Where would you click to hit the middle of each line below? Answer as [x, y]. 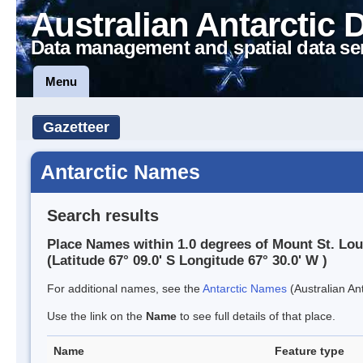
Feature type [310, 351]
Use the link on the [96, 316]
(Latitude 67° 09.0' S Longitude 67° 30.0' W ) [187, 261]
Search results [103, 215]
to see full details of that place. [256, 316]
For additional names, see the [125, 289]
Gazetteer [76, 127]
